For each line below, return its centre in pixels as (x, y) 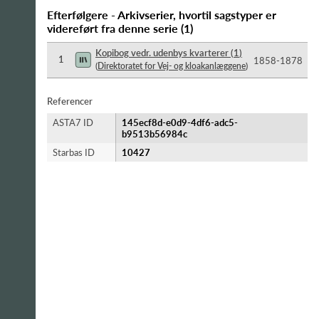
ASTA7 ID (73, 122)
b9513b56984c (155, 134)
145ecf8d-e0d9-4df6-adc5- (180, 122)
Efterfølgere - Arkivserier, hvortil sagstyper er (162, 15)
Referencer (70, 101)
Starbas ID (74, 152)
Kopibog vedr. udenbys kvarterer (162, 53)
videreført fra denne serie (113, 28)
